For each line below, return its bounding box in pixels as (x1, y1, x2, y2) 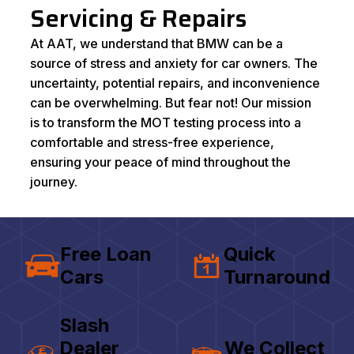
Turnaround (224, 265, 330, 288)
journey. (30, 174, 78, 190)
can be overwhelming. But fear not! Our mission (30, 95, 312, 111)
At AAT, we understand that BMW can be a (30, 36, 284, 51)
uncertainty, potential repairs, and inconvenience (30, 75, 321, 91)
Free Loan (60, 243, 152, 265)
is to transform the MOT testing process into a (30, 115, 302, 130)
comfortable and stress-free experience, (30, 134, 275, 150)
